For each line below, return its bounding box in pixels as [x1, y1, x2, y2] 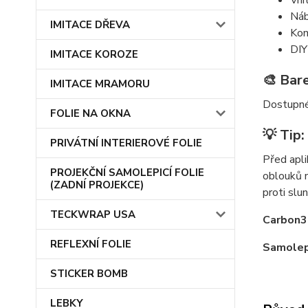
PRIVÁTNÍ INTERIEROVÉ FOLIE [50, 136, 202, 150]
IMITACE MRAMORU [50, 77, 150, 91]
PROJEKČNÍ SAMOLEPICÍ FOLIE [50, 166, 204, 179]
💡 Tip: [262, 126, 305, 145]
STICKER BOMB [50, 267, 128, 280]
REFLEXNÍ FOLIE [50, 237, 131, 251]
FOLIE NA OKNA [50, 107, 131, 120]
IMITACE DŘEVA [50, 18, 130, 32]
